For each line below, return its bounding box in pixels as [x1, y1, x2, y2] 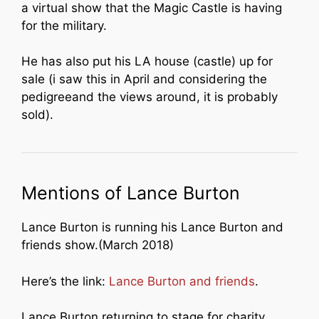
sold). [21, 108, 53, 122]
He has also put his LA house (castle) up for [21, 54, 273, 69]
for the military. [21, 18, 107, 33]
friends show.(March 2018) [21, 238, 174, 253]
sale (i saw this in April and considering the [21, 72, 267, 87]
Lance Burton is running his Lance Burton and [21, 220, 283, 235]
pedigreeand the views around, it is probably [21, 90, 278, 105]
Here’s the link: [21, 273, 105, 288]
